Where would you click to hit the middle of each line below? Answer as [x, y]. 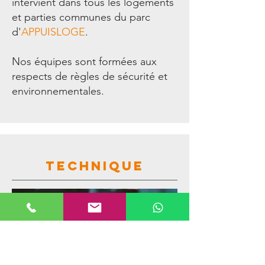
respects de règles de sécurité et [90, 76]
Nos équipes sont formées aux [84, 62]
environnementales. [58, 91]
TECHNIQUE [95, 166]
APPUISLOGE [53, 32]
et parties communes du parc [81, 17]
